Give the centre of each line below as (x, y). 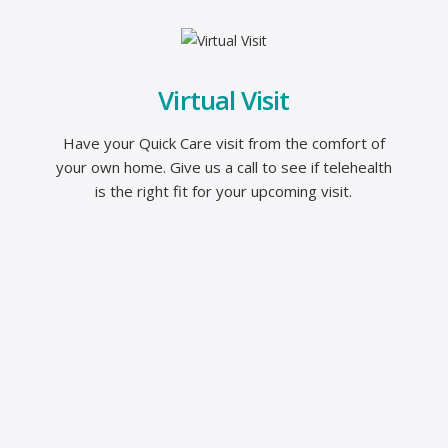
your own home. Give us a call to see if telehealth (223, 167)
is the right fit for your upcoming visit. (224, 191)
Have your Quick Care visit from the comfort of (223, 143)
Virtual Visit (224, 100)
